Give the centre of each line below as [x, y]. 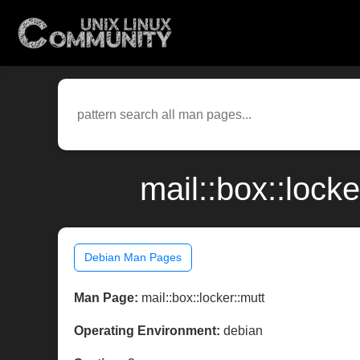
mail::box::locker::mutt [201, 298]
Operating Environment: [147, 331]
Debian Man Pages [133, 258]
